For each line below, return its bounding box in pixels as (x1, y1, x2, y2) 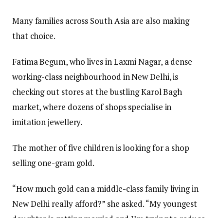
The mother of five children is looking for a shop (12, 142, 189, 154)
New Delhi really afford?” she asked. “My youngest (12, 198, 197, 210)
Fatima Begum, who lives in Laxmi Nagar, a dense (12, 56, 193, 68)
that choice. (12, 30, 55, 42)
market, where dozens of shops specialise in (12, 101, 172, 113)
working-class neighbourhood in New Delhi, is (12, 71, 179, 83)
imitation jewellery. (12, 116, 83, 128)
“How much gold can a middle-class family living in (12, 183, 199, 195)
